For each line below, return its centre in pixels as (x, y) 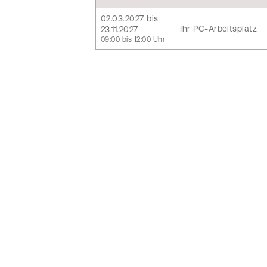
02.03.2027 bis (130, 18)
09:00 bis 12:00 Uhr (133, 39)
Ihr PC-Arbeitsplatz (219, 29)
